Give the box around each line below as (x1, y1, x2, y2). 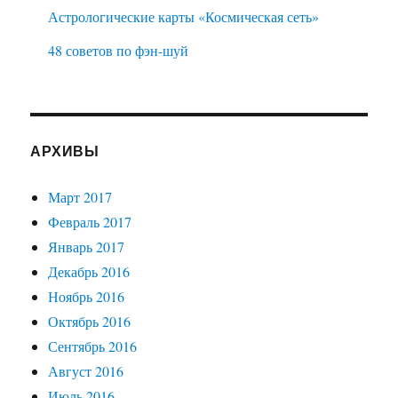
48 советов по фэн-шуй (48, 41, 189, 60)
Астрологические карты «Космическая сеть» (48, 7, 320, 27)
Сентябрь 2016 (48, 337, 138, 356)
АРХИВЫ (30, 140, 99, 162)
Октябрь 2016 (48, 312, 131, 331)
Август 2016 (48, 362, 124, 381)
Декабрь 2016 (48, 262, 131, 282)
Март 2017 (48, 187, 113, 207)
